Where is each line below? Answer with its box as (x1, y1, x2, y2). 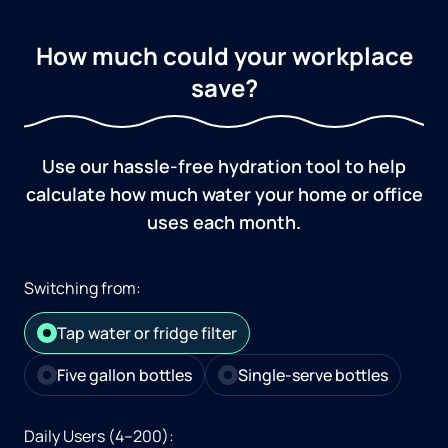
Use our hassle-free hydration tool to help (42, 153, 406, 178)
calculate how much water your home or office (25, 181, 423, 206)
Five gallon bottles (57, 363, 192, 386)
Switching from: (24, 276, 141, 299)
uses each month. (147, 209, 301, 234)
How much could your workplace (35, 38, 413, 72)
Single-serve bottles (238, 363, 388, 386)
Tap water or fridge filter (57, 321, 237, 344)
